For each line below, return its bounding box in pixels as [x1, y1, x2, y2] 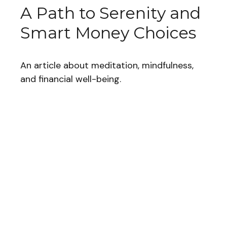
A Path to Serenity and [20, 3, 201, 23]
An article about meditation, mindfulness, [20, 59, 194, 72]
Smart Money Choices [20, 23, 196, 43]
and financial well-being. [20, 73, 121, 86]
